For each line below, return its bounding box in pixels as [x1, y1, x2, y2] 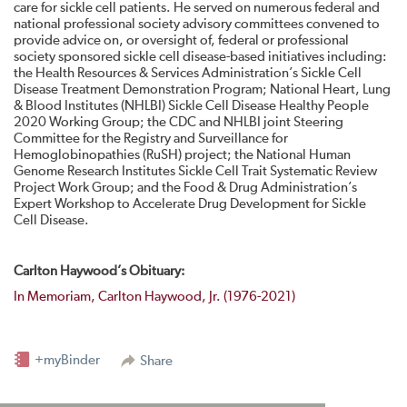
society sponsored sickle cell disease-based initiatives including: [14, 50, 387, 64]
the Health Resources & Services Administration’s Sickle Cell [14, 66, 362, 80]
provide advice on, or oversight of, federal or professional [14, 34, 349, 47]
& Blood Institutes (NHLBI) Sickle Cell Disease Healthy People [14, 99, 369, 113]
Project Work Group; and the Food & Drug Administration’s [14, 181, 357, 194]
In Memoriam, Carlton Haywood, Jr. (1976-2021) [14, 290, 295, 303]
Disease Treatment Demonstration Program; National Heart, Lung [14, 83, 391, 96]
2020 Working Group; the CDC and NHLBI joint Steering [14, 115, 343, 129]
